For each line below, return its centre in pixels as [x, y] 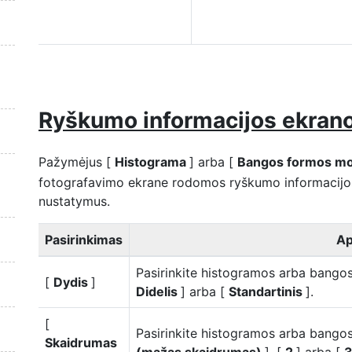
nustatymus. [74, 201]
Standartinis [267, 291]
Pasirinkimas [84, 240]
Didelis [158, 291]
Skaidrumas [81, 343]
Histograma [152, 162]
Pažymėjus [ [77, 162]
